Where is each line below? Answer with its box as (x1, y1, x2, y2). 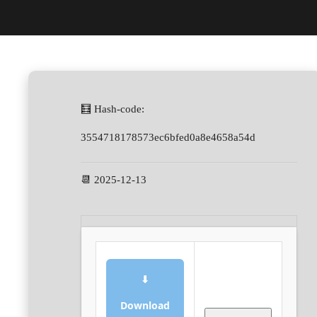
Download (120, 299, 170, 312)
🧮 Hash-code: (81, 103, 144, 115)
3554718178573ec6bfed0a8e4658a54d (81, 132, 255, 143)
